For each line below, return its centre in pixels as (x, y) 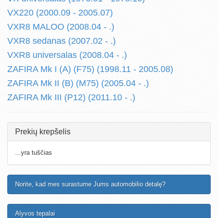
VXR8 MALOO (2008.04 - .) (61, 27)
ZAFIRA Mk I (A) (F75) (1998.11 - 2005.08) (90, 69)
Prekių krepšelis (43, 132)
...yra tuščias (34, 153)
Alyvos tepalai (35, 213)
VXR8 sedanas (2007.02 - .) (62, 41)
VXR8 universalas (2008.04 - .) (67, 55)
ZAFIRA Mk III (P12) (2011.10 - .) (71, 97)
